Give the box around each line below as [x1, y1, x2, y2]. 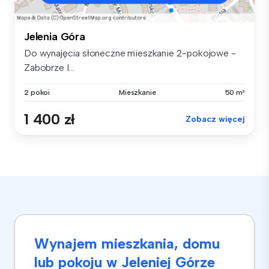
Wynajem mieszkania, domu [34, 234, 220, 252]
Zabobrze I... [24, 61, 74, 73]
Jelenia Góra [24, 29, 85, 43]
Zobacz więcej [186, 113, 245, 124]
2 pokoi [24, 88, 50, 97]
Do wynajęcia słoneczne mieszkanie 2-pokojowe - [24, 47, 236, 59]
